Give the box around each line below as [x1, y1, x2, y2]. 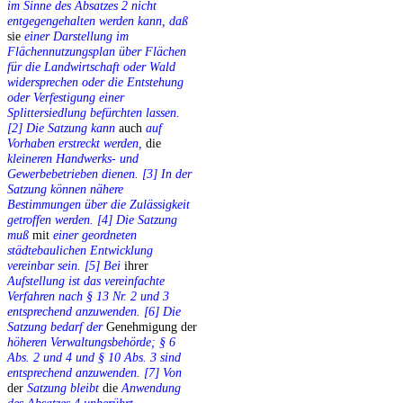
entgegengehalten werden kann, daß [7, 13, 188, 29]
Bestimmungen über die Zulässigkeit [7, 197, 190, 212]
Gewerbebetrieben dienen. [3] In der [7, 166, 192, 182]
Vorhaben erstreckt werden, [7, 136, 142, 151]
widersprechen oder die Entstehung [7, 75, 184, 90]
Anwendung [121, 381, 181, 396]
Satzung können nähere [7, 182, 123, 197]
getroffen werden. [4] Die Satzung [7, 212, 177, 228]
